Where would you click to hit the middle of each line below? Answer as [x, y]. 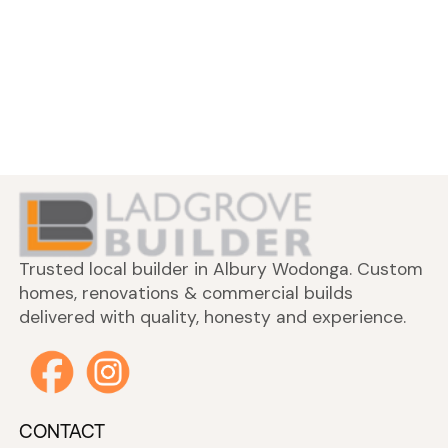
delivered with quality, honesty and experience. [213, 317]
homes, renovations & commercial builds [186, 293]
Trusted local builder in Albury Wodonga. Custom [221, 269]
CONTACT [62, 431]
